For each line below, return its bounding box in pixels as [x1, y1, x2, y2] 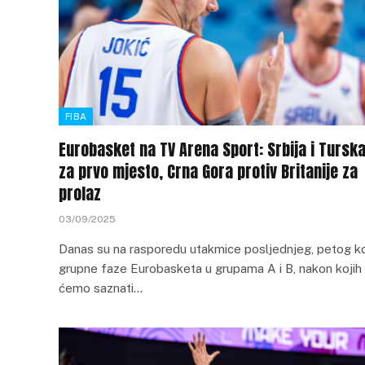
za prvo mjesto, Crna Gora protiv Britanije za [59, 159, 358, 184]
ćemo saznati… [59, 281, 143, 295]
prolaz [59, 181, 101, 206]
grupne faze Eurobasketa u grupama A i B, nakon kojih [59, 262, 362, 275]
